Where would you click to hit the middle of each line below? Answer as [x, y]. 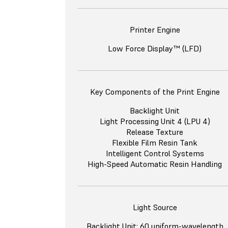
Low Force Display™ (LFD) [155, 49]
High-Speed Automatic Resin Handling [155, 164]
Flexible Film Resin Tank [155, 143]
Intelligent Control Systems [155, 153]
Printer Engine [155, 30]
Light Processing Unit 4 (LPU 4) [155, 121]
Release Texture [155, 132]
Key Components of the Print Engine [155, 92]
